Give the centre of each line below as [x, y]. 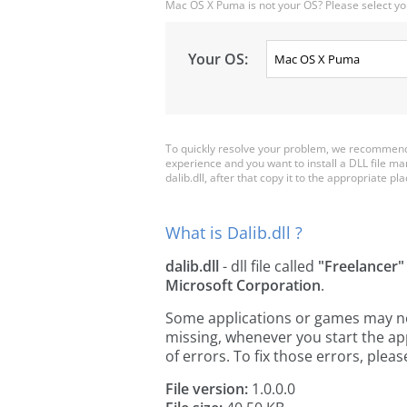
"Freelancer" [361, 266]
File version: [207, 389]
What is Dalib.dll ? [234, 233]
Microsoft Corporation [243, 285]
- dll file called [268, 266]
